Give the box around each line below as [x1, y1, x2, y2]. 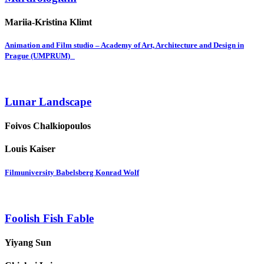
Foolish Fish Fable [5, 212, 94, 225]
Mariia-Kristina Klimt [5, 16, 92, 27]
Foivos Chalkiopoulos [5, 121, 91, 131]
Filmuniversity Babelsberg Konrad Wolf [5, 167, 139, 177]
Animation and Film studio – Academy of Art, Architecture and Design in [5, 41, 244, 50]
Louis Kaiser [5, 144, 55, 154]
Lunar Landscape [5, 95, 91, 108]
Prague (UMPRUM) [5, 51, 75, 61]
